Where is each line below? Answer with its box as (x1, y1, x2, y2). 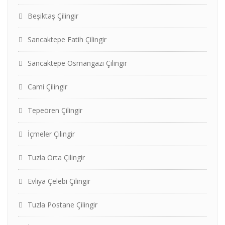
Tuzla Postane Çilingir (28, 200, 97, 209)
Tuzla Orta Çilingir (28, 153, 85, 162)
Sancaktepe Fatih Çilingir (28, 35, 106, 44)
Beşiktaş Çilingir (28, 11, 78, 21)
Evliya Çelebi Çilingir (28, 176, 90, 186)
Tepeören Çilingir (28, 105, 82, 115)
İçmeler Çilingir (28, 129, 75, 139)
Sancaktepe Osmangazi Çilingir (28, 58, 127, 68)
